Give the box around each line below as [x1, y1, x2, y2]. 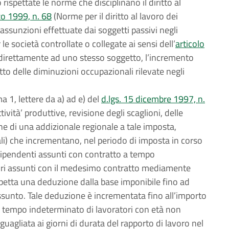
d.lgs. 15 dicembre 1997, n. [101, 92, 205, 106]
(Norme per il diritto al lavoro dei [52, 9, 178, 23]
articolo [175, 37, 204, 51]
